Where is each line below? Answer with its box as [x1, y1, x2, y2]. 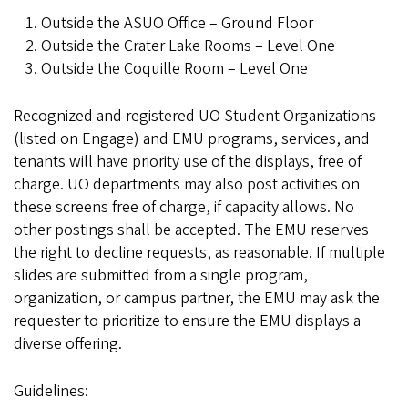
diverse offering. [14, 332, 122, 355]
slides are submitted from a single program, [14, 264, 308, 287]
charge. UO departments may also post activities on [14, 173, 360, 196]
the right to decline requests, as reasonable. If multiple [14, 241, 385, 264]
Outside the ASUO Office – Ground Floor [41, 12, 313, 35]
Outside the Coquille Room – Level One [41, 57, 308, 80]
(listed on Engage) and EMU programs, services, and [14, 127, 370, 150]
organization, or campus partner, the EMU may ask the [14, 287, 380, 310]
